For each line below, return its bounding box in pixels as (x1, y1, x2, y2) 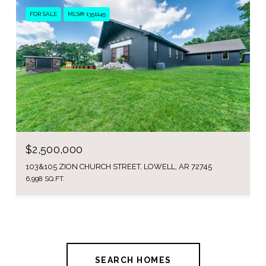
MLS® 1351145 (68, 11, 106, 17)
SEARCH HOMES (94, 255, 172, 265)
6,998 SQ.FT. (26, 174, 65, 183)
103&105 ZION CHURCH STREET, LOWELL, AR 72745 (26, 161, 212, 171)
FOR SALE (30, 11, 57, 17)
